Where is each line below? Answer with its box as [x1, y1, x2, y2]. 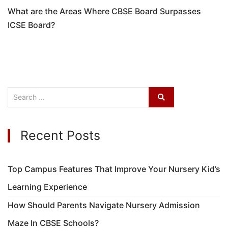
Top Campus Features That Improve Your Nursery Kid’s [8, 163, 220, 174]
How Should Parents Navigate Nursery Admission [8, 199, 200, 210]
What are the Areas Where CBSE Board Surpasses [8, 6, 201, 16]
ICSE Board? [8, 19, 55, 30]
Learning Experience [8, 181, 87, 192]
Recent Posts [20, 127, 100, 143]
